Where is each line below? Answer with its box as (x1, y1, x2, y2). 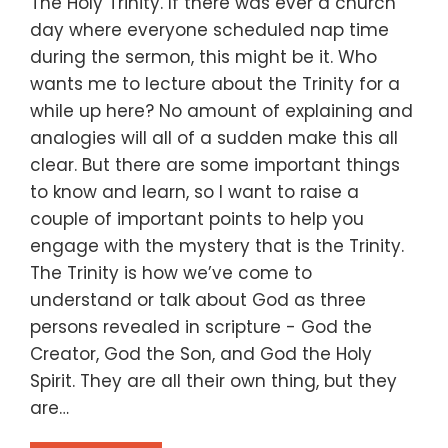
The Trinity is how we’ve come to (30, 260, 312, 285)
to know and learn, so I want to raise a (30, 179, 359, 204)
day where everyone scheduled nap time (30, 17, 389, 42)
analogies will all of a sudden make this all (30, 125, 398, 150)
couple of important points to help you (30, 206, 364, 231)
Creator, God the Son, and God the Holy (30, 341, 372, 366)
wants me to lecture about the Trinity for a (30, 71, 400, 96)
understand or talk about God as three (30, 287, 366, 312)
